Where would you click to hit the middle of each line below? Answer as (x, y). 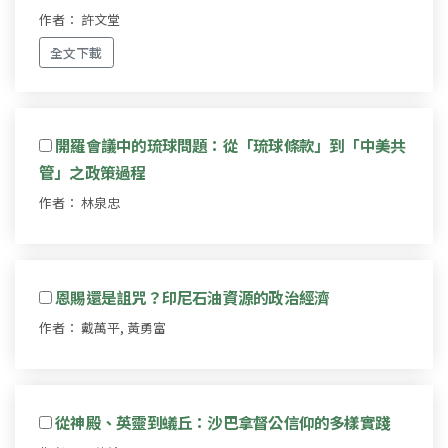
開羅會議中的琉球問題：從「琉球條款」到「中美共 (230, 144)
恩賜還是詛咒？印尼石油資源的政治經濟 (192, 296)
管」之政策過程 (92, 171)
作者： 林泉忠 (79, 202)
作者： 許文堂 (79, 19)
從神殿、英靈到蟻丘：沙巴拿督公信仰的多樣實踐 (223, 421)
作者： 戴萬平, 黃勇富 (102, 327)
